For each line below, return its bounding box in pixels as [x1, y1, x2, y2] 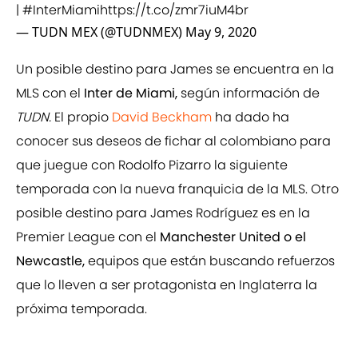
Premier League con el [16, 228, 160, 247]
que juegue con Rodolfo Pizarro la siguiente [16, 156, 288, 175]
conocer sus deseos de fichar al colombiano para [16, 132, 331, 151]
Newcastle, [16, 252, 88, 271]
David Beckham [109, 108, 212, 127]
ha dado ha [212, 108, 289, 127]
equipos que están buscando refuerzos [88, 252, 335, 271]
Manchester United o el [160, 228, 306, 247]
